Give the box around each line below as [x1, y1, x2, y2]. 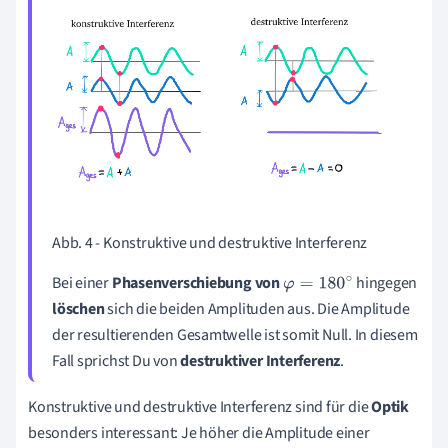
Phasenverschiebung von [109, 272, 283, 295]
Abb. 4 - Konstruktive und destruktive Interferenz [52, 232, 368, 255]
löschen [52, 298, 105, 321]
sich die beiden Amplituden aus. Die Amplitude [104, 298, 410, 321]
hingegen [353, 272, 418, 295]
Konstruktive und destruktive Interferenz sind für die [28, 396, 372, 419]
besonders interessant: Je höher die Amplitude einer [28, 422, 370, 445]
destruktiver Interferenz [180, 350, 341, 373]
